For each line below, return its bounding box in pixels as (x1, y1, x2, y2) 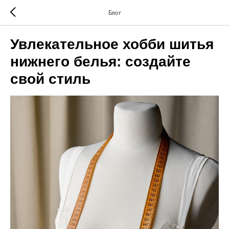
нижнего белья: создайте (10, 54, 191, 70)
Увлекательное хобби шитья (10, 36, 214, 52)
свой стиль (10, 71, 90, 87)
